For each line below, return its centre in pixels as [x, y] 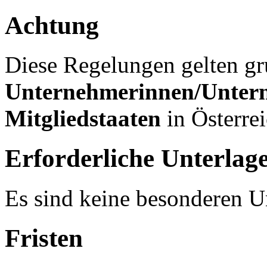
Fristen [44, 238]
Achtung [52, 25]
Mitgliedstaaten [86, 119]
